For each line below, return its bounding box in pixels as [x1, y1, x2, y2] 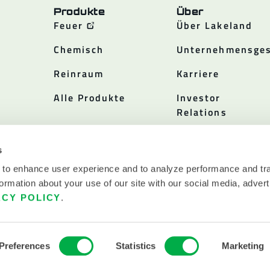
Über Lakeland [176, 18, 253, 33]
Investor [176, 90, 221, 105]
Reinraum [53, 66, 104, 81]
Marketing [221, 240, 265, 251]
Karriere [176, 66, 220, 81]
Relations [176, 105, 227, 119]
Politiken [176, 129, 224, 143]
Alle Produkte [53, 90, 126, 105]
